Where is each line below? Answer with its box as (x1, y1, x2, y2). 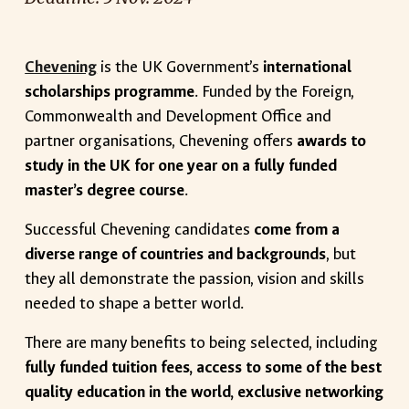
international (263, 57, 352, 78)
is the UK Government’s (100, 57, 264, 78)
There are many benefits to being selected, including (25, 332, 379, 353)
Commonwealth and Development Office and (25, 106, 332, 127)
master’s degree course (25, 180, 185, 201)
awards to (297, 131, 367, 152)
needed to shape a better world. (25, 293, 245, 314)
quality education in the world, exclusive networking (25, 382, 384, 403)
